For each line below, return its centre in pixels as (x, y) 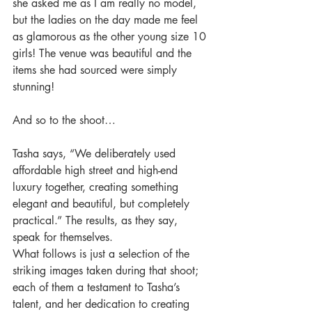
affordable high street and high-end (97, 170)
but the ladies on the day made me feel (107, 20)
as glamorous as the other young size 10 (111, 37)
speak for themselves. (64, 237)
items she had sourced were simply (96, 70)
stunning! (35, 87)
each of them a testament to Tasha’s (98, 287)
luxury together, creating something (97, 187)
